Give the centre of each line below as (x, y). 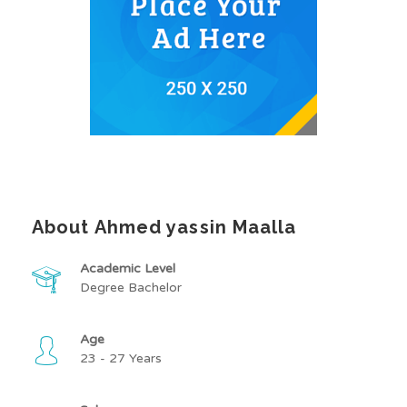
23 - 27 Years (121, 359)
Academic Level (129, 269)
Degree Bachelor (131, 288)
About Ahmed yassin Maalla (164, 228)
